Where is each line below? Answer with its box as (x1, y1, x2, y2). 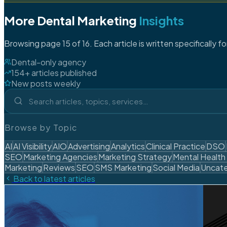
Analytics (111, 140, 145, 152)
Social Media (153, 162, 200, 173)
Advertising (68, 140, 110, 152)
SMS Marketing (95, 162, 152, 173)
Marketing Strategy (98, 151, 172, 162)
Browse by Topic (5, 122, 78, 133)
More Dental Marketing (4, 12, 139, 28)
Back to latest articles (12, 173, 95, 184)
